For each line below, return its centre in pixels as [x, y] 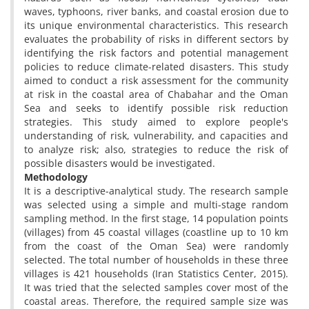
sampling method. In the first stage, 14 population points [156, 218]
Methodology [56, 177]
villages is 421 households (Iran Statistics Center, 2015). [156, 273]
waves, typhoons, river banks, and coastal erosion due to [156, 11]
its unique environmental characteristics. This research [156, 25]
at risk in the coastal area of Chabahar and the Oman [156, 94]
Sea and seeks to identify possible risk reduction [156, 108]
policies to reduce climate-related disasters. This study [156, 67]
